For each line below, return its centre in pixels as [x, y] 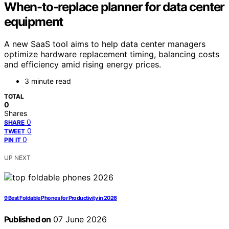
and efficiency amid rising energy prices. [83, 65]
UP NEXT [17, 158]
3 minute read [48, 81]
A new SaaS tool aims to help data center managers [105, 44]
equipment [34, 21]
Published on [28, 220]
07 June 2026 [79, 220]
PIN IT [13, 140]
